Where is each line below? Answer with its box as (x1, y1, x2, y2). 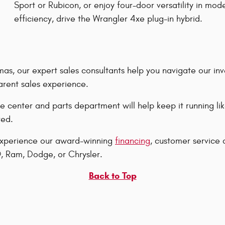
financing (115, 135, 150, 146)
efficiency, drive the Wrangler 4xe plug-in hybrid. (14, 14, 202, 25)
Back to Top (88, 170, 137, 181)
